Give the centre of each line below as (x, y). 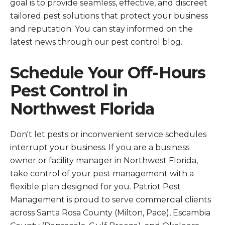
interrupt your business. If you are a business (100, 147)
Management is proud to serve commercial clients (110, 200)
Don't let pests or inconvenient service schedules (108, 134)
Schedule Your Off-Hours (108, 73)
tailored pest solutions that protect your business (109, 16)
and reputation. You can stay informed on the (101, 29)
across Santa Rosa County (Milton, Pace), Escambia (110, 213)
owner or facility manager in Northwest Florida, (104, 160)
